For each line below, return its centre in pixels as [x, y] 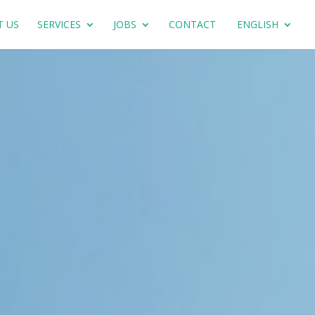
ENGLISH [258, 24]
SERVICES [59, 24]
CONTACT [192, 24]
